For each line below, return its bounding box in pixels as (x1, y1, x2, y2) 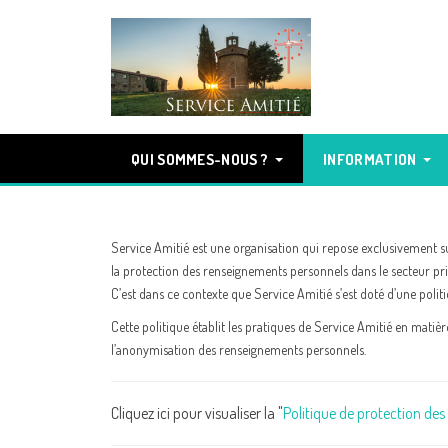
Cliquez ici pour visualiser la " (111, 403, 283, 423)
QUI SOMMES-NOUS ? (131, 150, 269, 169)
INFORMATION (323, 150, 417, 169)
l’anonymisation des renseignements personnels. (111, 341, 366, 358)
